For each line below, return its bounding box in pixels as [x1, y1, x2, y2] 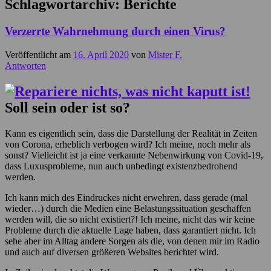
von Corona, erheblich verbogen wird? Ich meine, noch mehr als [5, 139, 250, 149]
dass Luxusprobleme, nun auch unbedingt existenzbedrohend [5, 160, 238, 171]
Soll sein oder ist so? [5, 99, 130, 116]
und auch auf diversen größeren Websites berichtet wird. [5, 246, 219, 257]
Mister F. [148, 49, 182, 60]
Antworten [5, 60, 46, 71]
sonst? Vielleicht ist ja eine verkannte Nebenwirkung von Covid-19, [5, 149, 263, 160]
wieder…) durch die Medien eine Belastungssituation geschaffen [5, 203, 251, 214]
